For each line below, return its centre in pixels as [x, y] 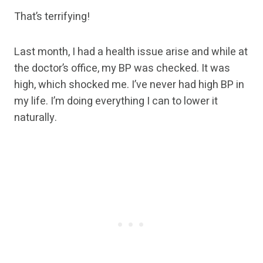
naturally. [36, 118]
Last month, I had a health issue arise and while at [131, 52]
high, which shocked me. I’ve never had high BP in [129, 85]
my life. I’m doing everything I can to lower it [116, 102]
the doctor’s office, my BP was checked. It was [122, 69]
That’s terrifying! [52, 17]
